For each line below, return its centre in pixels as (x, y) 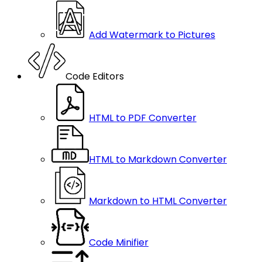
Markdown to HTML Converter (158, 201)
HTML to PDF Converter (143, 118)
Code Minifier (119, 242)
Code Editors (95, 76)
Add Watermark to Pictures (152, 35)
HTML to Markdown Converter (158, 159)
